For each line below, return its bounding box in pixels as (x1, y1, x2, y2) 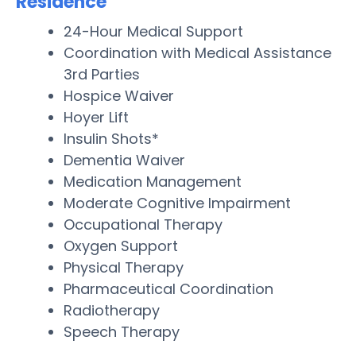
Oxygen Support (64, 235, 178, 256)
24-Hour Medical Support (64, 21, 243, 41)
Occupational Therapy (64, 214, 222, 234)
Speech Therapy (64, 321, 180, 342)
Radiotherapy (64, 300, 160, 320)
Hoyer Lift (64, 106, 129, 127)
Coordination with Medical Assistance (64, 42, 331, 63)
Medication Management (64, 171, 242, 192)
